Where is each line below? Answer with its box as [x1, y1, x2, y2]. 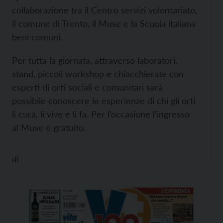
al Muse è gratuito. [12, 122, 86, 133]
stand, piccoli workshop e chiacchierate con [12, 68, 184, 79]
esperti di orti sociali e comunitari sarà [12, 82, 163, 93]
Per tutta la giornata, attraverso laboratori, [12, 55, 177, 66]
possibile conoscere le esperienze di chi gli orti [12, 95, 196, 106]
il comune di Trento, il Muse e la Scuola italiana [12, 18, 196, 29]
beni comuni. [12, 31, 62, 42]
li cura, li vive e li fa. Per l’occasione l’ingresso [12, 109, 190, 119]
